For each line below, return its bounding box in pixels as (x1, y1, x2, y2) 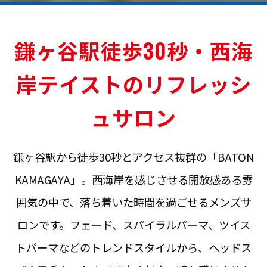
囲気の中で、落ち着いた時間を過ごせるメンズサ (15, 194, 252, 210)
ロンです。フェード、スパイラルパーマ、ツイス (17, 216, 250, 232)
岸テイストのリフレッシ (15, 67, 252, 99)
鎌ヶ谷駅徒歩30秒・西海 (14, 34, 253, 66)
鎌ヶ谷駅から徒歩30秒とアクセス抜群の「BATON (13, 148, 254, 164)
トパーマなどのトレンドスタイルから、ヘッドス (15, 239, 252, 255)
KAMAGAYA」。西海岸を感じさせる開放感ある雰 (14, 171, 253, 187)
